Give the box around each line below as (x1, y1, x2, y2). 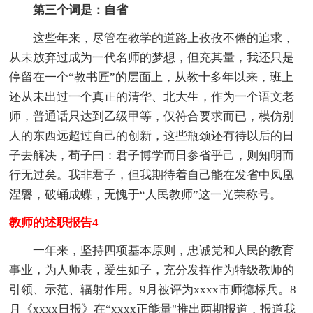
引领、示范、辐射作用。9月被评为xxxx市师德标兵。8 (9, 282, 297, 296)
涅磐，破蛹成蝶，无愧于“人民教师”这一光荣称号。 (9, 187, 282, 201)
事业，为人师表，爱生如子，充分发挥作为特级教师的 (9, 263, 295, 277)
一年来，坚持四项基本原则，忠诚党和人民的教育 (9, 243, 295, 257)
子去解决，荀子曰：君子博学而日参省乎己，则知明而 (9, 148, 295, 162)
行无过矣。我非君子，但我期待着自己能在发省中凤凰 (9, 168, 295, 182)
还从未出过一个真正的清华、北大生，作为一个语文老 (9, 89, 295, 103)
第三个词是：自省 (9, 3, 129, 17)
